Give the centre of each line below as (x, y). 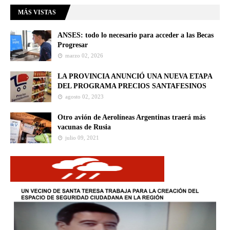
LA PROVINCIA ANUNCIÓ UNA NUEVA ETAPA (135, 76)
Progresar (73, 45)
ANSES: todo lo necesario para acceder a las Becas (136, 35)
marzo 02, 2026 (84, 56)
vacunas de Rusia (84, 127)
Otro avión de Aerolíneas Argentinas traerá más (131, 118)
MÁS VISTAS (37, 13)
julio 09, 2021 (82, 138)
